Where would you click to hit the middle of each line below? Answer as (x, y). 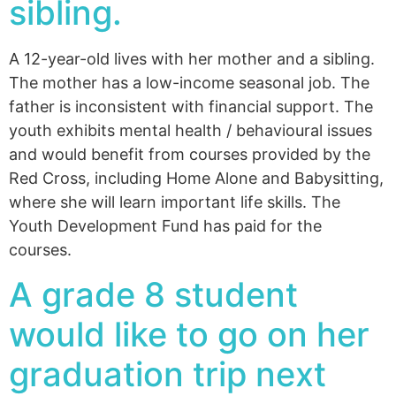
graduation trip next (168, 373)
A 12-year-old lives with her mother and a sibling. (192, 59)
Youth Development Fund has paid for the (165, 226)
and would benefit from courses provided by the (190, 155)
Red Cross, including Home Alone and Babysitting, (196, 179)
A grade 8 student (153, 294)
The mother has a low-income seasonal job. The (189, 83)
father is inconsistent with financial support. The (191, 107)
